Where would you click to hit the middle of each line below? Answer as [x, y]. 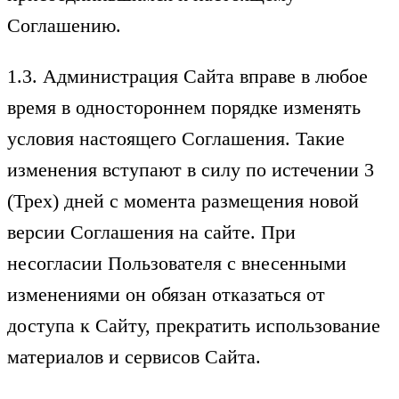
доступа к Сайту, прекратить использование [194, 325]
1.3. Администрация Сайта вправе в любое [187, 76]
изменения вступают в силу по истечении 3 [191, 169]
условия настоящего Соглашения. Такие [176, 138]
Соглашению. [64, 25]
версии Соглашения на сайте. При [151, 232]
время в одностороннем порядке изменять [184, 107]
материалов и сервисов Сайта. [134, 356]
